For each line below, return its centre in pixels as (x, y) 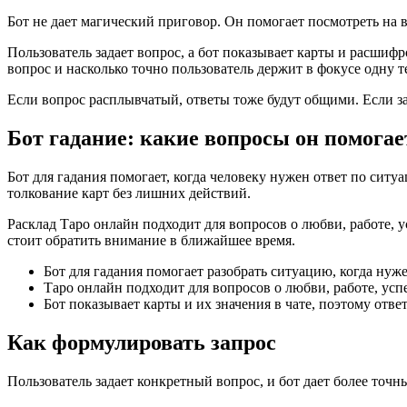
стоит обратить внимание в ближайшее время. (151, 241)
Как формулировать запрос (142, 343)
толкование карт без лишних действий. (129, 194)
